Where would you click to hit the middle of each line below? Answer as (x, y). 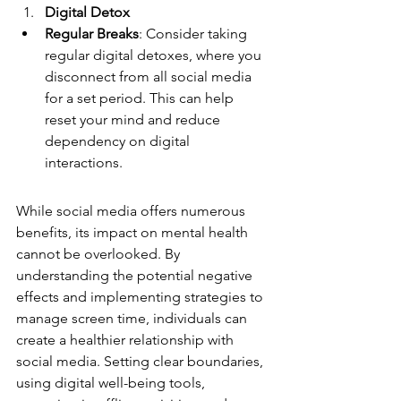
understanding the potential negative (136, 275)
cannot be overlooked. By (100, 253)
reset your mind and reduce (134, 119)
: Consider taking (195, 33)
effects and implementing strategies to (141, 296)
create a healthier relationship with (127, 339)
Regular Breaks (92, 33)
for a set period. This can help (141, 98)
